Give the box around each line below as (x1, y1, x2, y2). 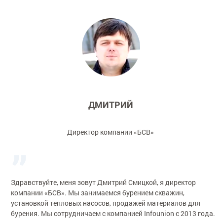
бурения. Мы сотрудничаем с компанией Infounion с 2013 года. (11, 208, 216, 218)
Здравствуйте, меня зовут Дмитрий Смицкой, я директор (11, 177, 196, 187)
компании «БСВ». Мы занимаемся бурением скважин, (11, 187, 185, 197)
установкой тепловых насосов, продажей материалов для (11, 198, 201, 208)
